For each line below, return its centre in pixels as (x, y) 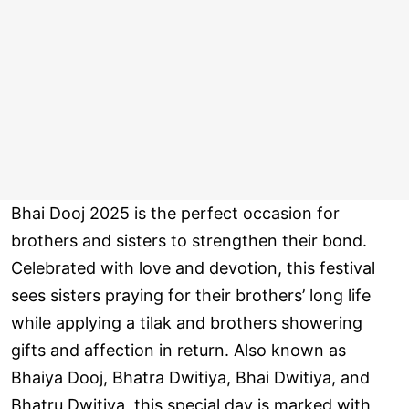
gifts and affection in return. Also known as (178, 351)
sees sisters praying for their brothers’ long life (191, 296)
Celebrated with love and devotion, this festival (193, 268)
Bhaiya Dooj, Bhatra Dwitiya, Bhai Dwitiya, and (190, 378)
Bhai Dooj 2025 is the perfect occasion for (175, 214)
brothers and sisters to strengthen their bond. (189, 241)
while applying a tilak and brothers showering (187, 323)
